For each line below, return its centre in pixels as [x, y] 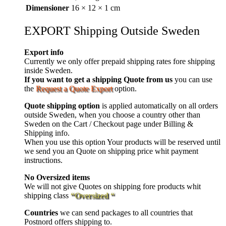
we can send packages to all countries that [126, 212]
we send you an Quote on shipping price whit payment [111, 151]
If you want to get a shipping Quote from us [98, 79]
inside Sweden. [48, 70]
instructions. [43, 160]
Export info [44, 52]
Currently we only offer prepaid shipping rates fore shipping [120, 61]
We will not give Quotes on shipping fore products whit [112, 186]
